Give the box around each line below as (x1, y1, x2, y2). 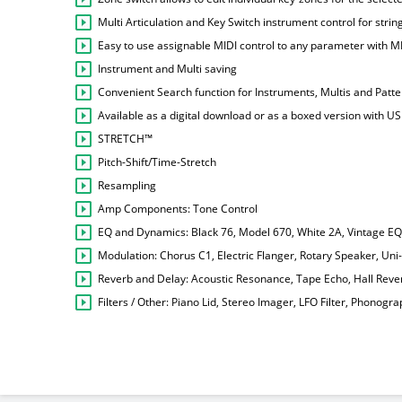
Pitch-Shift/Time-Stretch (98, 154, 216, 170)
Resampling (98, 178, 156, 194)
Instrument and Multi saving (98, 61, 237, 77)
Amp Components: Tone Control (98, 201, 258, 217)
